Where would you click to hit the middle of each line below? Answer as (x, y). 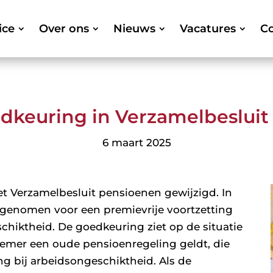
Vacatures (207, 28)
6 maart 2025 (136, 143)
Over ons (64, 28)
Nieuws (134, 28)
